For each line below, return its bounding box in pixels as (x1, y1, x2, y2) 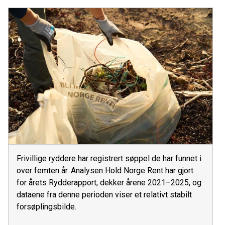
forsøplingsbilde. (17, 201, 76, 211)
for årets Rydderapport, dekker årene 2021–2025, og (17, 177, 201, 187)
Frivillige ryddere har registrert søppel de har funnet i (17, 153, 201, 163)
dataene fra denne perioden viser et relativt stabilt (17, 189, 192, 199)
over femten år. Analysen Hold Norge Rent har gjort (17, 165, 193, 175)
